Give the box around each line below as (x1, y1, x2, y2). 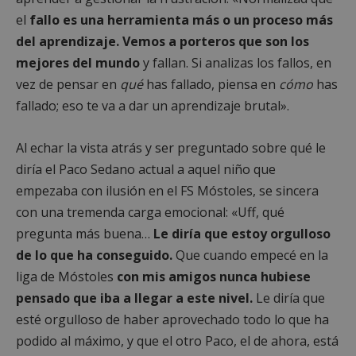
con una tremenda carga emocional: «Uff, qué (16, 203, 284, 221)
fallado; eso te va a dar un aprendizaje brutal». (16, 96, 289, 114)
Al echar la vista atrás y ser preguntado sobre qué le (16, 138, 326, 157)
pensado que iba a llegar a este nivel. (16, 288, 253, 307)
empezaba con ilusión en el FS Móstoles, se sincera (16, 181, 319, 199)
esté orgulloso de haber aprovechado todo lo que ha (16, 310, 329, 328)
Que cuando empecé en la (172, 246, 328, 264)
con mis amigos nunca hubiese (114, 267, 311, 285)
